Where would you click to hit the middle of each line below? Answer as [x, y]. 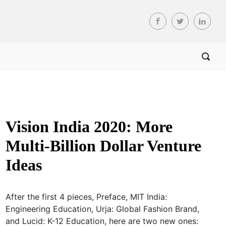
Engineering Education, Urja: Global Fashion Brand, [102, 209]
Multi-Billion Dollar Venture [103, 146]
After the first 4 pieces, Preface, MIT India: [86, 197]
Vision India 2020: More [89, 127]
